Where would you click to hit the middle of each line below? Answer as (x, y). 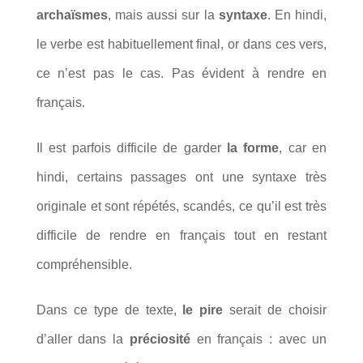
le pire (203, 310)
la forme (253, 147)
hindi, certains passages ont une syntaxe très (181, 177)
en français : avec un (258, 339)
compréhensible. (84, 264)
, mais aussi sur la (163, 15)
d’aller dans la (83, 339)
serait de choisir (275, 310)
